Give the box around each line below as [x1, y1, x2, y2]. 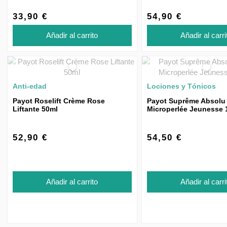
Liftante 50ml [13, 105, 58, 113]
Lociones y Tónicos [146, 82, 216, 91]
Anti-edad [13, 82, 47, 91]
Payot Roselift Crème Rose [13, 97, 105, 105]
